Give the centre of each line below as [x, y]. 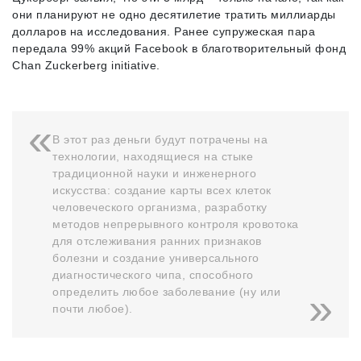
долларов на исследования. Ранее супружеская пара [164, 31]
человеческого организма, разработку [160, 207]
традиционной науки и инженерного [154, 173]
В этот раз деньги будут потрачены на [160, 139]
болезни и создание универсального [156, 258]
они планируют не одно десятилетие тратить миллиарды [174, 15]
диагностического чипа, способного [153, 275]
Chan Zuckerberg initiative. [86, 65]
